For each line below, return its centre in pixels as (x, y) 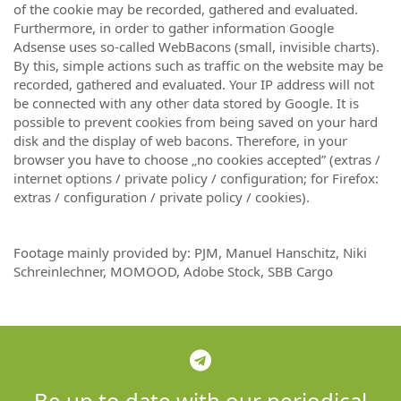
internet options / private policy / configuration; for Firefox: (196, 178)
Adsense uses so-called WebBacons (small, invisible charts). (196, 47)
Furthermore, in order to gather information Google (174, 28)
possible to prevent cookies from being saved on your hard (196, 122)
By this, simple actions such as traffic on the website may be (198, 65)
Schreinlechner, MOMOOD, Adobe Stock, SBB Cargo (173, 271)
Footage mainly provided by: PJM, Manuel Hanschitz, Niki (190, 252)
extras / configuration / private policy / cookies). (162, 197)
